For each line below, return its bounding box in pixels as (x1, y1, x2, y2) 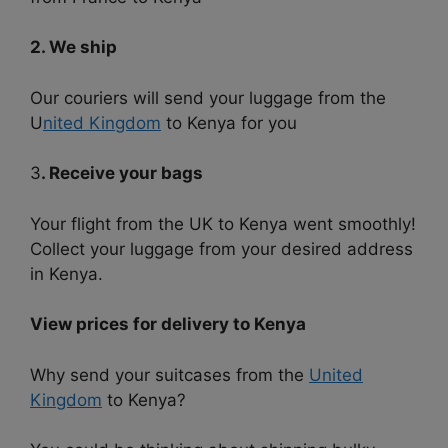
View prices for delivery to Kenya (30, 314, 306, 335)
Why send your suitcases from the (30, 364, 309, 385)
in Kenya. (30, 263, 103, 284)
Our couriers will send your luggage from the (30, 87, 386, 108)
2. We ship (30, 37, 117, 58)
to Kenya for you (161, 112, 297, 133)
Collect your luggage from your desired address (30, 238, 413, 259)
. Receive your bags (41, 163, 203, 184)
